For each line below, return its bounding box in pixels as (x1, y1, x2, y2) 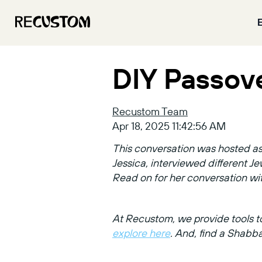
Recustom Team (112, 104, 188, 118)
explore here (112, 226, 170, 240)
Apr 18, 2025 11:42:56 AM (112, 119, 226, 133)
